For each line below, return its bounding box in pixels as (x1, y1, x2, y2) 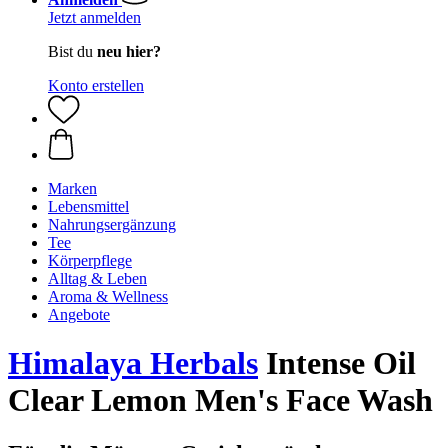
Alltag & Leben (48, 270, 147, 287)
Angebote (48, 306, 110, 323)
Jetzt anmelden (48, 9, 141, 26)
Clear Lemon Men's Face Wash (8, 382, 433, 419)
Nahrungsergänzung (48, 216, 176, 233)
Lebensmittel (48, 198, 129, 215)
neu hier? (97, 43, 161, 60)
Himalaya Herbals (8, 345, 258, 382)
